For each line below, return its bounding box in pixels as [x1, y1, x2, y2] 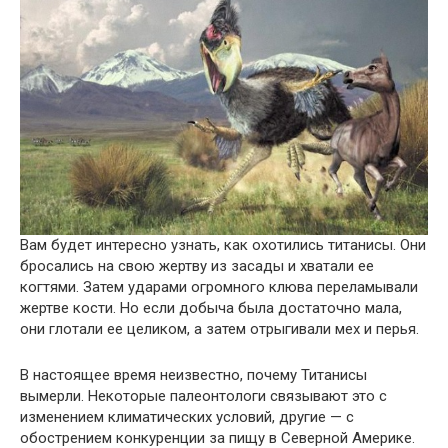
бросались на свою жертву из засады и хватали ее [20, 256, 374, 275]
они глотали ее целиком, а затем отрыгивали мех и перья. [20, 319, 419, 338]
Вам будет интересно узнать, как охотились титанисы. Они [20, 235, 426, 254]
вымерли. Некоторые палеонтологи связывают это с [20, 386, 387, 405]
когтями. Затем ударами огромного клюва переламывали [20, 277, 418, 296]
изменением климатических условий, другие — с [20, 407, 354, 426]
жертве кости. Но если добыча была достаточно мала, [20, 298, 402, 317]
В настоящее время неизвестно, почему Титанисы [20, 365, 367, 384]
